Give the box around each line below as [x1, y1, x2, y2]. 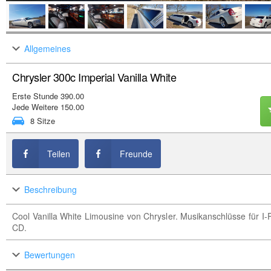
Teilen [47, 148, 70, 160]
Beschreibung [24, 183, 77, 195]
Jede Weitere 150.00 [12, 101, 84, 113]
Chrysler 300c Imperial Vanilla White [12, 69, 176, 85]
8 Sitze [30, 115, 55, 126]
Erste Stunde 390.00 [12, 90, 84, 102]
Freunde [120, 148, 152, 160]
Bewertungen [24, 249, 75, 261]
